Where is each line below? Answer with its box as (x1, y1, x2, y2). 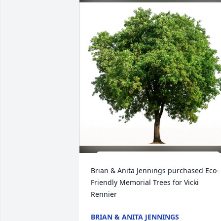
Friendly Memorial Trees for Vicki (91, 178, 199, 187)
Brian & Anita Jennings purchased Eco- (91, 166, 219, 175)
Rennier (91, 189, 117, 199)
